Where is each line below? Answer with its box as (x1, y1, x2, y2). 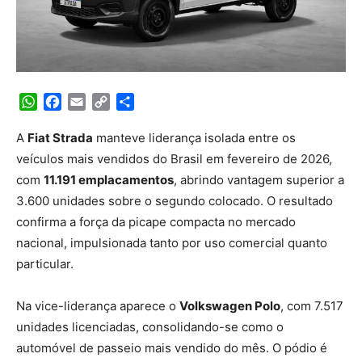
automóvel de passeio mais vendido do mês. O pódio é (16, 339, 327, 356)
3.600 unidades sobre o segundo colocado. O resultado (16, 192, 333, 208)
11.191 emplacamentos (44, 171, 174, 187)
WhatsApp (37, 93, 100, 110)
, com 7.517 (280, 297, 343, 314)
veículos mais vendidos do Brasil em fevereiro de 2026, (16, 150, 332, 166)
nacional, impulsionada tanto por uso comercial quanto (16, 234, 327, 250)
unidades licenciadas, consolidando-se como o (16, 318, 284, 335)
